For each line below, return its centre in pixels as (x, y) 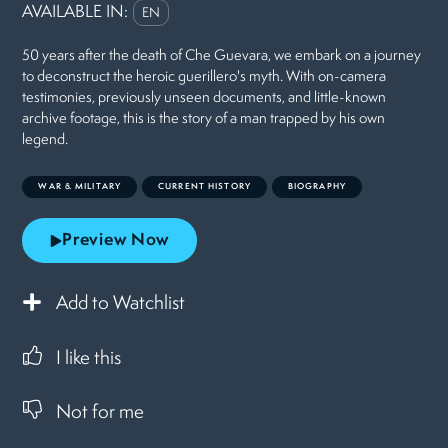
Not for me (100, 412)
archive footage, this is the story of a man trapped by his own (204, 120)
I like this (89, 359)
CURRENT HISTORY (204, 187)
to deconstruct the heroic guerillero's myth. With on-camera (204, 78)
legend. (45, 141)
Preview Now (116, 241)
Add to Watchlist (121, 303)
